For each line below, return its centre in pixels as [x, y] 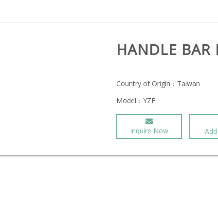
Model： [130, 100]
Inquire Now [149, 131]
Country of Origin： [147, 83]
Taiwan [189, 83]
